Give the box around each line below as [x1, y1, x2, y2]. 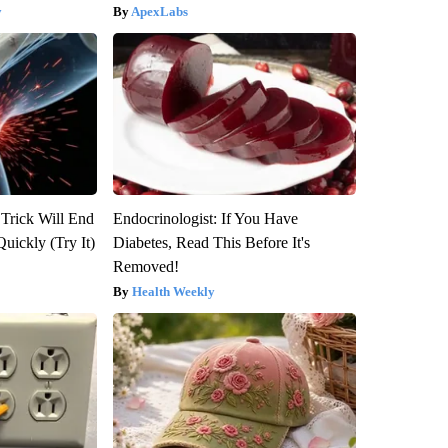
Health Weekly [131, 283, 215, 299]
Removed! [112, 257, 179, 275]
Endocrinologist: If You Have [112, 209, 298, 227]
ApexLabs [130, 3, 188, 19]
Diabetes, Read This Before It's [112, 233, 310, 251]
